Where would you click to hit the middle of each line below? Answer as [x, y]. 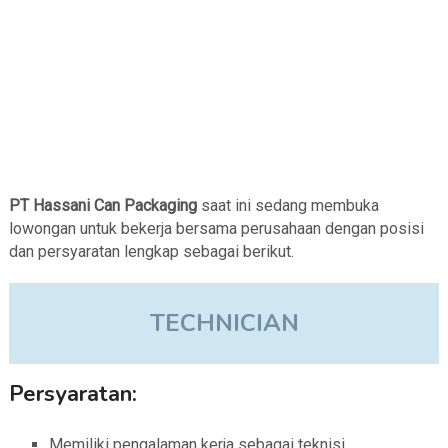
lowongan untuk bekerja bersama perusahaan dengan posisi [216, 229]
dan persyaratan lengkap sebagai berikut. [151, 252]
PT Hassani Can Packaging [102, 206]
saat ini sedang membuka [287, 206]
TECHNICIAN [224, 323]
